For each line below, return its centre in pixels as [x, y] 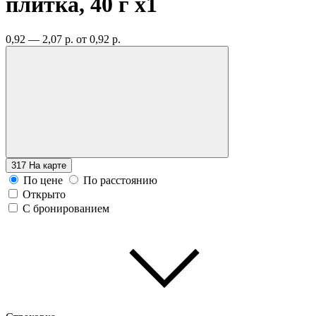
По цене [43, 180]
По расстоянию [120, 180]
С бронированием [66, 208]
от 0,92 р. [98, 39]
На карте [48, 165]
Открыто [44, 194]
